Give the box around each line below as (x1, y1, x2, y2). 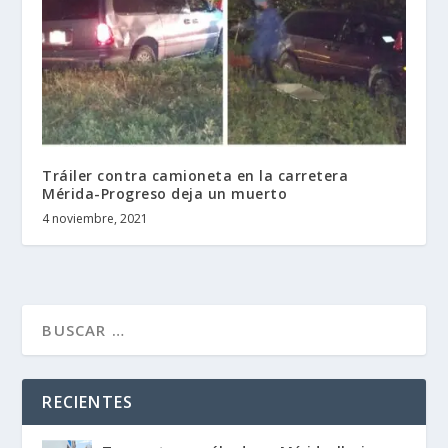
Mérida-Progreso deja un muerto (42, 184, 288, 204)
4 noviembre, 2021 (42, 210, 149, 228)
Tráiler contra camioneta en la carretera (42, 166, 349, 186)
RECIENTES (42, 391, 134, 414)
